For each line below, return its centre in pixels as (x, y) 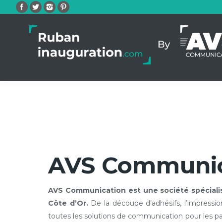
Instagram (61, 5)
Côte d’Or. (70, 203)
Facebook (33, 5)
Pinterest (74, 5)
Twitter (42, 5)
